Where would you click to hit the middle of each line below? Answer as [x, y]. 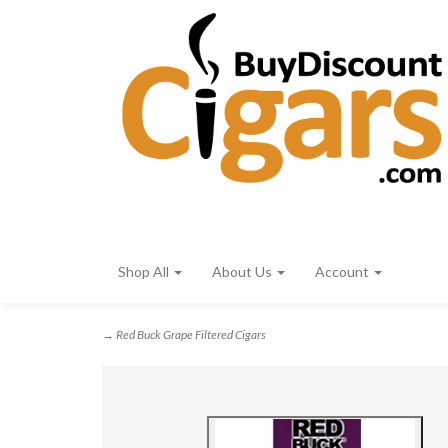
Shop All [145, 271]
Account [343, 271]
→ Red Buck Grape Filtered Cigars [184, 334]
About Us [243, 271]
